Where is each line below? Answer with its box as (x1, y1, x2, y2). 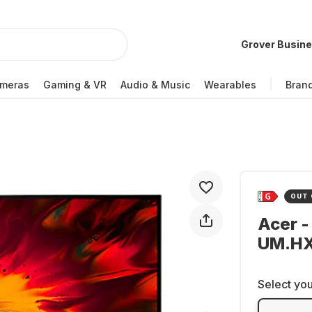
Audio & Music (120, 78, 190, 91)
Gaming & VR (43, 78, 107, 91)
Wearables (204, 78, 256, 91)
